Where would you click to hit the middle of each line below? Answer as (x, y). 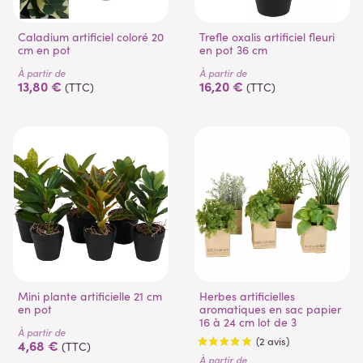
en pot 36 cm (233, 50)
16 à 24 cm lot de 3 (248, 322)
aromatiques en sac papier (270, 310)
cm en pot (44, 50)
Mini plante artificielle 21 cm (23, 297)
